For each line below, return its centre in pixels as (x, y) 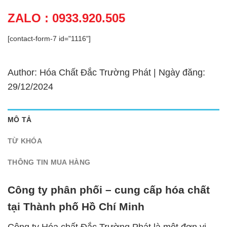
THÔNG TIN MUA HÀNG (49, 162)
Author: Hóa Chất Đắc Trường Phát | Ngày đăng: (106, 72)
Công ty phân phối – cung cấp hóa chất (109, 190)
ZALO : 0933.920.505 (66, 18)
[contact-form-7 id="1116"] (49, 38)
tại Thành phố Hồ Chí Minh (76, 207)
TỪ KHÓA (25, 141)
